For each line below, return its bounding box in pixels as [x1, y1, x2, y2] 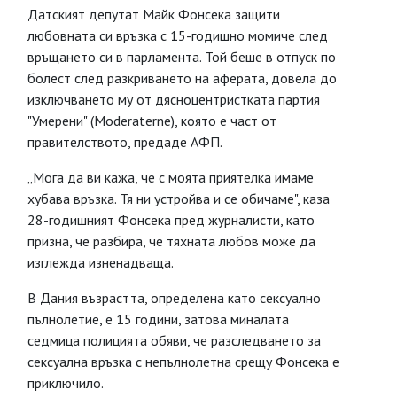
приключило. [27, 374, 104, 392]
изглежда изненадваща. [27, 253, 174, 271]
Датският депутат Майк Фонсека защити [27, 5, 280, 23]
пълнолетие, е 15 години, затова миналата [27, 310, 289, 328]
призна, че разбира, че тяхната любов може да [27, 232, 315, 250]
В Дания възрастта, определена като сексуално [27, 289, 321, 307]
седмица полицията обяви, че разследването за [27, 331, 321, 349]
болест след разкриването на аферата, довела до [27, 69, 337, 87]
